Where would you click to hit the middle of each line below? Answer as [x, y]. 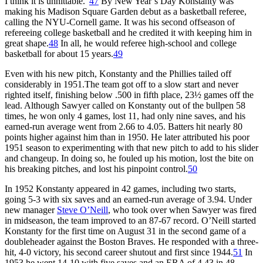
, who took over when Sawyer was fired [182, 210]
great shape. [27, 43]
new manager [31, 210]
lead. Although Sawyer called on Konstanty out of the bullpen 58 [125, 105]
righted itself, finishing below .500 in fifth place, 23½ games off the [129, 95]
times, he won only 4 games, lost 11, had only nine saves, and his [125, 116]
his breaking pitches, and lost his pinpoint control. [96, 168]
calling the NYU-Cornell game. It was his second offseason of [120, 22]
